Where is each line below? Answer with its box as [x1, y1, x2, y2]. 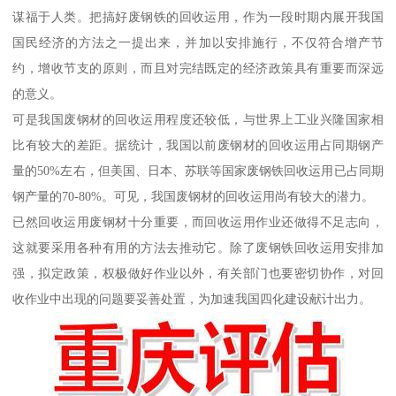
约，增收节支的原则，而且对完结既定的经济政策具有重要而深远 [12, 60, 384, 75]
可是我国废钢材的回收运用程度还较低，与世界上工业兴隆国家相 [12, 111, 384, 126]
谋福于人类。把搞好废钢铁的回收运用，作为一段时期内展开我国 [12, 9, 384, 24]
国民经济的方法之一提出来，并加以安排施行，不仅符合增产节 [12, 34, 384, 49]
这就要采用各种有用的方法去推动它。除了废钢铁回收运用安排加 [12, 240, 384, 255]
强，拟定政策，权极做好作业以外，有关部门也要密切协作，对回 [12, 265, 384, 280]
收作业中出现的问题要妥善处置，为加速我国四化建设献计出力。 [12, 291, 372, 306]
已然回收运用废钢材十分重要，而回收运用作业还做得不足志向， [12, 214, 384, 229]
